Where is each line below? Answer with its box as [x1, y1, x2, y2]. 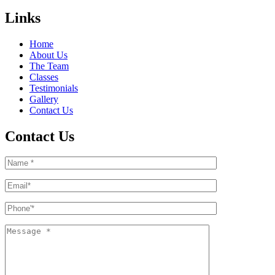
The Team [29, 60, 69, 71]
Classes [29, 71, 58, 82]
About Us [29, 49, 68, 60]
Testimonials [29, 82, 78, 93]
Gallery [29, 93, 58, 104]
